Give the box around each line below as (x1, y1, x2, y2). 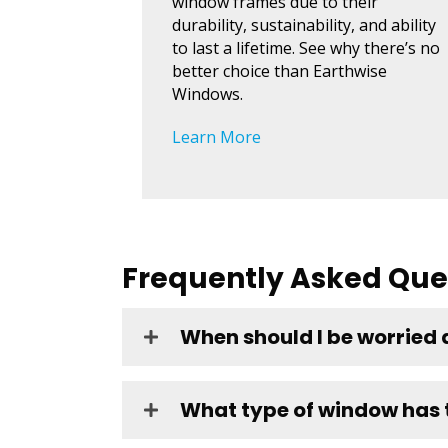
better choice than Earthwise (172, 60, 387, 83)
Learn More (172, 126, 261, 149)
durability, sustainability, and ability (172, 14, 436, 37)
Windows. (172, 83, 243, 106)
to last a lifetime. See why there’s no (172, 37, 440, 60)
